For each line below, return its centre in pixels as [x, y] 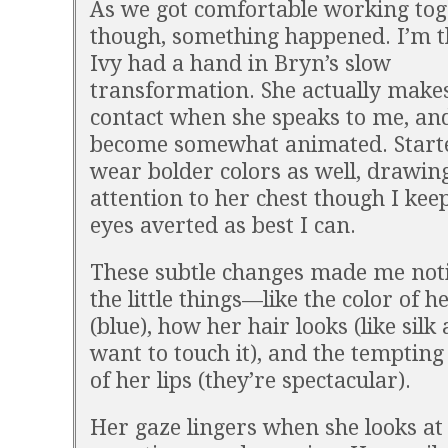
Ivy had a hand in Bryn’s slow [240, 63]
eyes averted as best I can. [223, 225]
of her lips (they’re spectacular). [250, 380]
